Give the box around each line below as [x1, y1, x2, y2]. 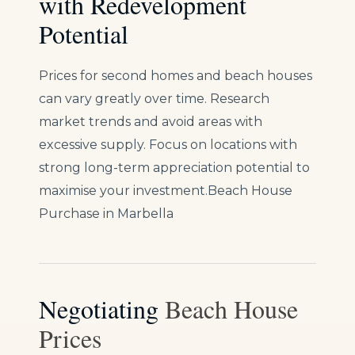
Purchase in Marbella [39, 206, 174, 222]
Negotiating [39, 292, 165, 326]
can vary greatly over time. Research [39, 91, 269, 107]
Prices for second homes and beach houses [39, 68, 312, 84]
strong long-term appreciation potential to [39, 160, 310, 176]
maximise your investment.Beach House [39, 183, 292, 199]
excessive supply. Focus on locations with [39, 137, 297, 153]
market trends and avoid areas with [39, 114, 262, 130]
